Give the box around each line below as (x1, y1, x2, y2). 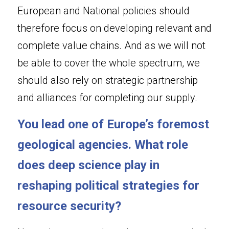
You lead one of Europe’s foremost (17, 117, 209, 131)
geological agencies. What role (17, 138, 188, 152)
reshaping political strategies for (17, 178, 199, 193)
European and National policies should (17, 5, 190, 17)
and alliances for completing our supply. (17, 91, 197, 104)
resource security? (17, 199, 121, 213)
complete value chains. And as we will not (17, 39, 205, 52)
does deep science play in (17, 158, 159, 172)
